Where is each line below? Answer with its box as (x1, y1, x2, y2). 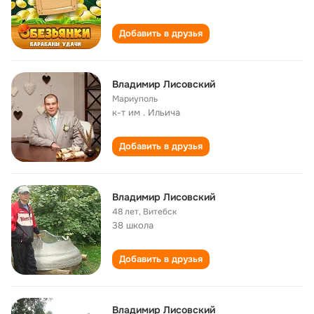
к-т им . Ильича (112, 107, 180, 118)
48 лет (112, 206, 139, 217)
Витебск (143, 206, 177, 217)
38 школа (112, 219, 153, 231)
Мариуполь (112, 93, 158, 104)
